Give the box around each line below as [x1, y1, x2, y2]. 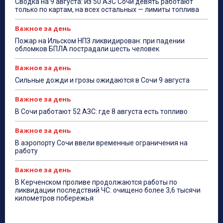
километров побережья [15, 194, 94, 203]
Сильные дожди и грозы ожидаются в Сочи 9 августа [15, 76, 190, 85]
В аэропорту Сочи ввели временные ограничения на [15, 139, 188, 147]
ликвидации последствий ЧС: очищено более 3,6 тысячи [15, 186, 201, 195]
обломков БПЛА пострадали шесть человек [15, 45, 159, 53]
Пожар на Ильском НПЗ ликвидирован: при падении [15, 37, 185, 45]
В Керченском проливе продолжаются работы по [15, 178, 177, 187]
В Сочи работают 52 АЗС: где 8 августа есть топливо [15, 108, 188, 116]
